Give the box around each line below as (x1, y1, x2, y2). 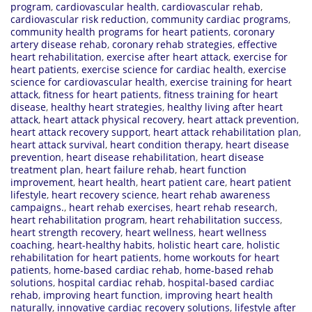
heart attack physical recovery (43, 112, 182, 126)
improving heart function (43, 288, 160, 302)
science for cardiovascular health (10, 75, 165, 88)
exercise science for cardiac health (81, 62, 243, 76)
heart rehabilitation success (150, 212, 280, 226)
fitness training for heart (164, 87, 278, 101)
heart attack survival (10, 137, 105, 151)
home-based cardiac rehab (54, 263, 180, 276)
